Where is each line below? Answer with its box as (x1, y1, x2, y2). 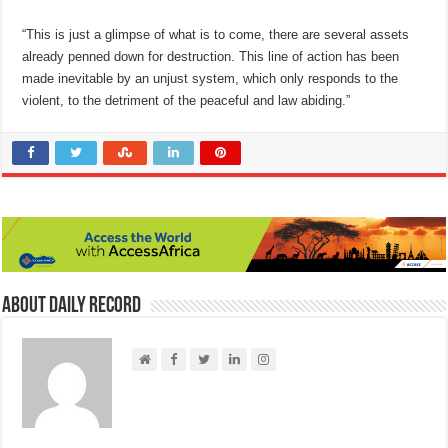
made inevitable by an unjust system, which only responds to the (22, 71, 399, 87)
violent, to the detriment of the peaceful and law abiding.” (22, 93, 351, 109)
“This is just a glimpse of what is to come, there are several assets (22, 27, 410, 43)
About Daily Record (2, 295, 142, 319)
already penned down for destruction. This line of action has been (22, 49, 400, 65)
